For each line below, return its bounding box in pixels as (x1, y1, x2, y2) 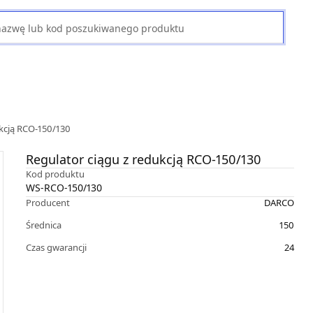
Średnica (25, 219, 61, 231)
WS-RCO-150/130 (25, 181, 102, 194)
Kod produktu (25, 168, 85, 180)
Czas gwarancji (25, 241, 87, 254)
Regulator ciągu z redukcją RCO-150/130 (25, 151, 261, 168)
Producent (25, 196, 70, 209)
